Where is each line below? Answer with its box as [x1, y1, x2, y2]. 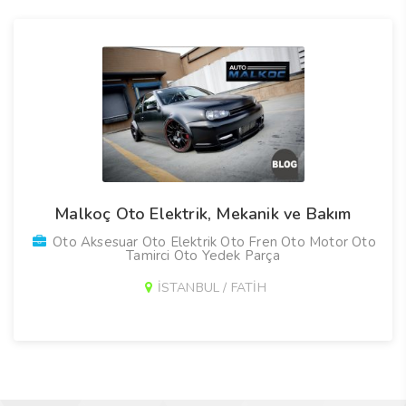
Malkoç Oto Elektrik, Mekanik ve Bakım [54, 203, 352, 225]
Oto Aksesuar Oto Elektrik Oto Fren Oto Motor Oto [49, 233, 376, 251]
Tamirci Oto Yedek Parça [126, 246, 280, 265]
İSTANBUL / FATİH [157, 279, 266, 296]
